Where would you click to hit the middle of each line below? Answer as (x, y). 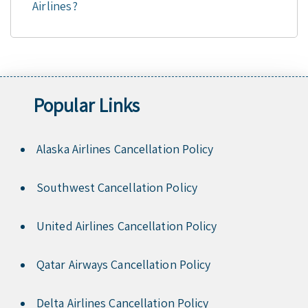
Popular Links (87, 105)
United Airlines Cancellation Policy (127, 226)
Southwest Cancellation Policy (117, 188)
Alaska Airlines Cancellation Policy (125, 149)
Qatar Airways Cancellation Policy (124, 265)
